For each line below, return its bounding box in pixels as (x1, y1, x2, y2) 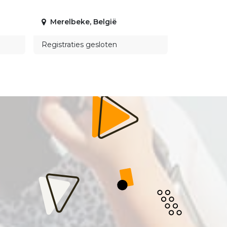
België (93, 17, 117, 26)
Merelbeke (50, 17, 90, 26)
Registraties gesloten (41, 40, 117, 49)
